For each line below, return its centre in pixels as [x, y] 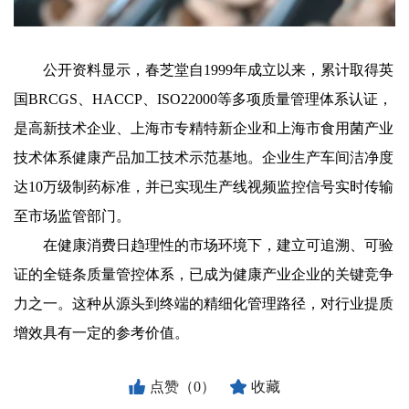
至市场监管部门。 [72, 216]
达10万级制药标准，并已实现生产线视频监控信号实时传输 [204, 187]
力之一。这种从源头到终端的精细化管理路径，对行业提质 [204, 304]
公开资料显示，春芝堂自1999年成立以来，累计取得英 [204, 70]
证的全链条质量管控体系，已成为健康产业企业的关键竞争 [204, 275]
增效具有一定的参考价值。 [101, 333]
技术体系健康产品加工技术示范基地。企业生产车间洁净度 [204, 158]
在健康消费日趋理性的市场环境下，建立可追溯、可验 [204, 246]
